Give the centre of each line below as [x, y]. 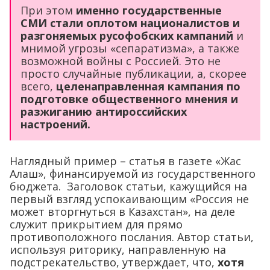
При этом [48, 11]
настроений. [57, 124]
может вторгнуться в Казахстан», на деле [122, 212]
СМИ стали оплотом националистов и [130, 23]
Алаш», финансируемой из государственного [133, 174]
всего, [38, 86]
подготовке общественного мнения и [129, 99]
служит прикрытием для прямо [96, 224]
